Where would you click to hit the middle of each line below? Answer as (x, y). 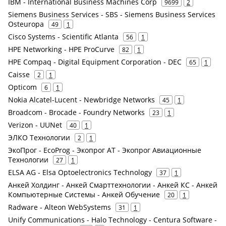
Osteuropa (26, 24)
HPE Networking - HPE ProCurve (61, 49)
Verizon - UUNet (35, 125)
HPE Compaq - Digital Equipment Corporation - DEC (95, 62)
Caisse (19, 74)
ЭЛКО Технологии (39, 137)
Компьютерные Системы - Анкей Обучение (84, 194)
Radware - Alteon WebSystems (60, 207)
